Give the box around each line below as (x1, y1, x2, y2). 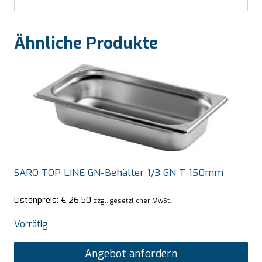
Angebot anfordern (85, 246, 177, 261)
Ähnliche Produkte (14, 32, 158, 54)
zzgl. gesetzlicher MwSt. (94, 195, 171, 205)
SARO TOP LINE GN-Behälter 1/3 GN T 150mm (14, 166, 223, 180)
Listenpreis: (14, 194, 61, 206)
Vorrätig (14, 218, 48, 230)
